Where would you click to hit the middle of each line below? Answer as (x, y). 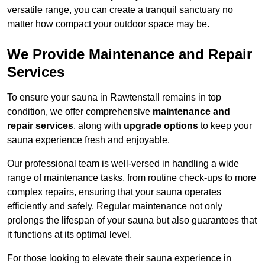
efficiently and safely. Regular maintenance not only (115, 206)
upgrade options (161, 126)
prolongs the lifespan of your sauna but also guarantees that (132, 221)
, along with (98, 126)
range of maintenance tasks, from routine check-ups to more (132, 178)
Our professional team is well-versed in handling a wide (123, 164)
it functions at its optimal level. (70, 235)
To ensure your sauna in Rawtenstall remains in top (114, 98)
